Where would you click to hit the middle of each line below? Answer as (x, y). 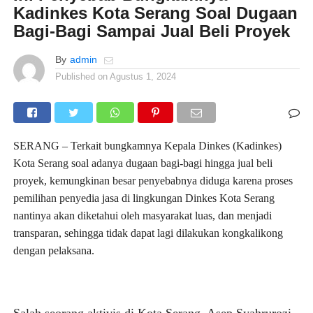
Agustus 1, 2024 (143, 76)
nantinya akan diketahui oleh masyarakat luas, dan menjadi (142, 215)
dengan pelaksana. (53, 250)
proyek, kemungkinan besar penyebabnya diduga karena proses (153, 180)
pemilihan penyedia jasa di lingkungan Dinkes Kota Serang (144, 198)
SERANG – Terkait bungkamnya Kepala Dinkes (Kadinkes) (147, 145)
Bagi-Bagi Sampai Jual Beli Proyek (151, 31)
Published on (81, 76)
